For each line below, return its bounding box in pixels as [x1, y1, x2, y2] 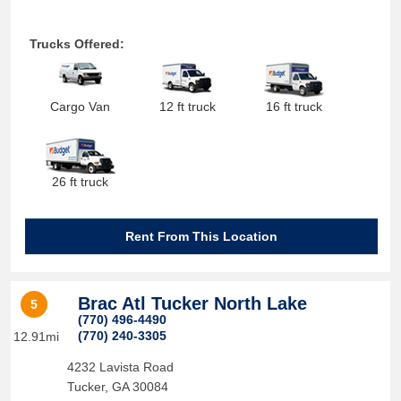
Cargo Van [50, 99, 111, 114]
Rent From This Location [125, 229, 277, 243]
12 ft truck [158, 99, 216, 114]
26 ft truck [52, 175, 109, 189]
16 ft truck [266, 99, 323, 114]
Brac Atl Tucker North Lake [77, 294, 307, 313]
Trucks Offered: [29, 37, 124, 51]
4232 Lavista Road [66, 360, 174, 374]
